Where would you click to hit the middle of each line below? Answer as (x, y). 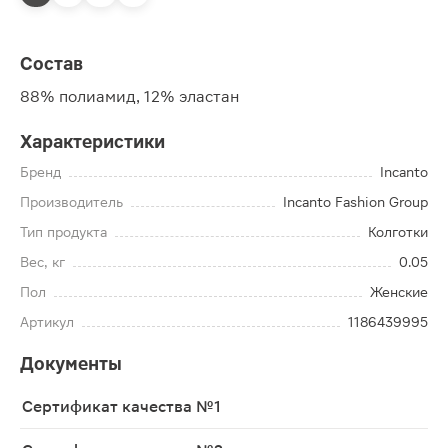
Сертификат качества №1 (121, 406)
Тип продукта (63, 232)
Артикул (47, 322)
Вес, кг (42, 262)
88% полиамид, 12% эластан (129, 96)
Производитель (71, 202)
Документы (71, 363)
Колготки (398, 232)
